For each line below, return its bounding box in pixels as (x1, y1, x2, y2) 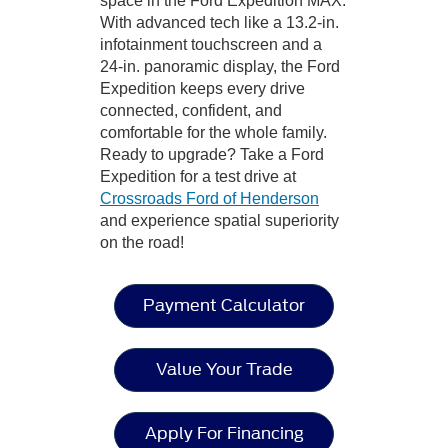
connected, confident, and (100, 101, 282, 119)
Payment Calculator (143, 295, 305, 315)
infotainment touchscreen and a (100, 35, 322, 53)
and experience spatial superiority (100, 211, 339, 229)
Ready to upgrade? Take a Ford (100, 145, 324, 163)
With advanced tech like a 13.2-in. (100, 13, 339, 31)
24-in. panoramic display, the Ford (100, 57, 340, 75)
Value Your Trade (155, 359, 293, 379)
